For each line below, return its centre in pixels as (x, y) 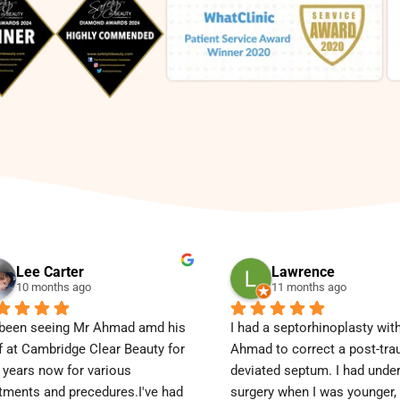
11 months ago (309, 287)
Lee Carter (50, 272)
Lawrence (303, 272)
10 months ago (54, 287)
